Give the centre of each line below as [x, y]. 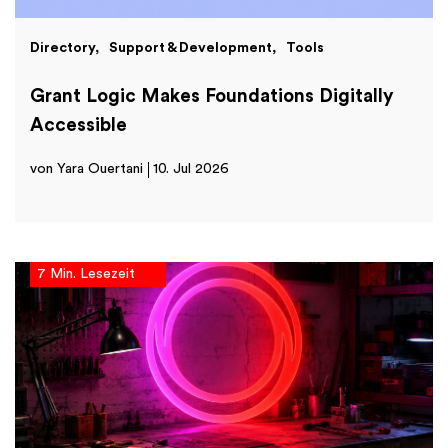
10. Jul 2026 [191, 169]
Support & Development [190, 47]
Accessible [78, 126]
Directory [62, 47]
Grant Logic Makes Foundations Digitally [212, 97]
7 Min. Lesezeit [86, 274]
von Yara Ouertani [86, 169]
